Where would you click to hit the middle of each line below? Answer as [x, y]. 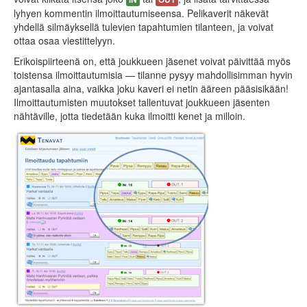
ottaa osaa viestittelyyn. [64, 40]
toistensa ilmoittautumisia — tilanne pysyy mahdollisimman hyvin [153, 75]
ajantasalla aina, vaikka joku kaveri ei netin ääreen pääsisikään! [151, 88]
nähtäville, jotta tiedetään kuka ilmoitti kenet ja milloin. [130, 116]
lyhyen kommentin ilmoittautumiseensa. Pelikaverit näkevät [141, 13]
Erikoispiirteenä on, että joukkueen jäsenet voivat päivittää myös [152, 61]
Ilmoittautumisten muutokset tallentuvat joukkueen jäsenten [142, 102]
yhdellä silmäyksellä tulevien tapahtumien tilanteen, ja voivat [144, 27]
